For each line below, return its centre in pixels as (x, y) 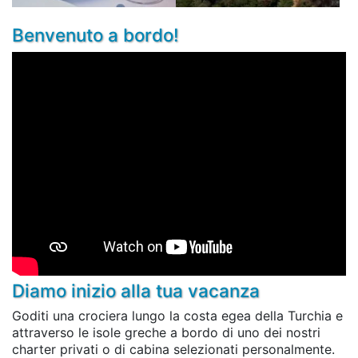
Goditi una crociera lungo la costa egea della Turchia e (177, 316)
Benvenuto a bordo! (95, 35)
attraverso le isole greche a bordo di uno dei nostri (166, 332)
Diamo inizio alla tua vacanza (136, 290)
